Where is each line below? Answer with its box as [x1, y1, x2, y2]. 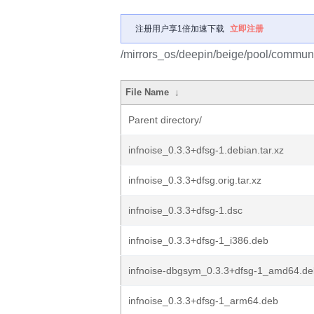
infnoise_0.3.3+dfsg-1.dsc [128, 205, 243, 216]
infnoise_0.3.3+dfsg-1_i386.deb [128, 235, 268, 246]
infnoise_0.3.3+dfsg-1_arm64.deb [128, 295, 278, 306]
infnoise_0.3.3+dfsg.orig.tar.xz [128, 175, 261, 186]
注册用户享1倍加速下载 [135, 24, 224, 34]
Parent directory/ [128, 114, 202, 125]
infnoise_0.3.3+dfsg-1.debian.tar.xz [128, 144, 284, 156]
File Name [125, 87, 170, 97]
